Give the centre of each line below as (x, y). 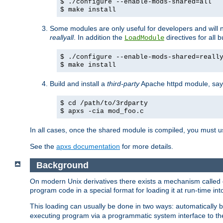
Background (62, 165)
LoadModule (144, 38)
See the (43, 147)
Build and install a (78, 84)
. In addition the (99, 38)
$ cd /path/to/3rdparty (104, 104)
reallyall (62, 38)
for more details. (147, 147)
